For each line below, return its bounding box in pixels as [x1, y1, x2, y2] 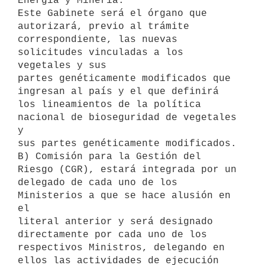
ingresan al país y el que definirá [18, 86, 219, 97]
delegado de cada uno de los [18, 177, 177, 188]
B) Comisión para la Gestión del [18, 151, 201, 162]
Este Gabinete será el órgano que [18, 8, 207, 19]
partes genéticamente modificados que [18, 73, 231, 84]
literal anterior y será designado [18, 216, 213, 227]
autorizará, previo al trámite [18, 21, 189, 32]
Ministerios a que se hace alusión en [18, 190, 231, 201]
